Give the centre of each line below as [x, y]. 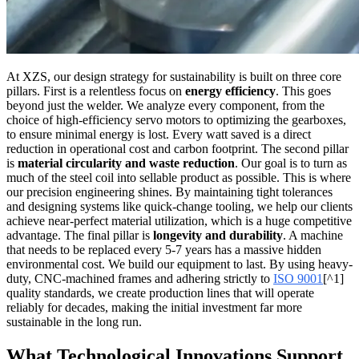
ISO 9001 [298, 279]
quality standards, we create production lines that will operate [160, 293]
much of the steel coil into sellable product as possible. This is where [179, 178]
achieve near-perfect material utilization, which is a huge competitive [179, 221]
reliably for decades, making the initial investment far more [154, 308]
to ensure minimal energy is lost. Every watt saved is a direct [159, 135]
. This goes [303, 91]
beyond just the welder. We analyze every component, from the [165, 106]
